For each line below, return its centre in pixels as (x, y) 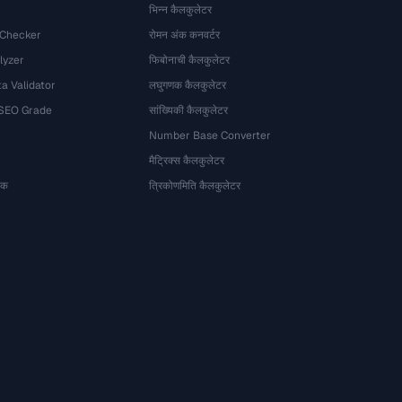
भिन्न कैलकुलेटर (181, 10)
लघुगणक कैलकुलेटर (188, 85)
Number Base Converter (210, 135)
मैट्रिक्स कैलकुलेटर (187, 161)
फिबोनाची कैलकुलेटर (190, 60)
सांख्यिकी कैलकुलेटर (189, 110)
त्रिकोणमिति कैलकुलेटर (195, 186)
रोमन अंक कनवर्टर (185, 35)
